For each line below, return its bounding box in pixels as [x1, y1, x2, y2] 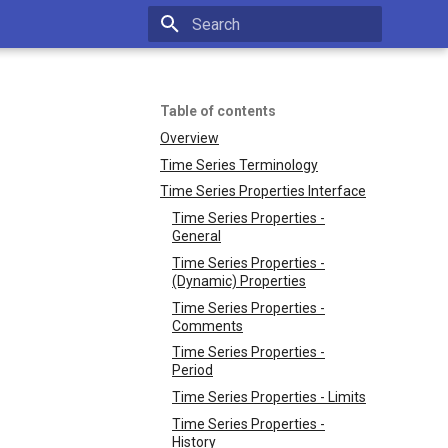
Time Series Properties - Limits [172, 389, 366, 405]
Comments [172, 317, 243, 334]
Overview [160, 129, 219, 146]
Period [172, 362, 213, 379]
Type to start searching [192, 52, 324, 67]
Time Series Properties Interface [160, 183, 366, 200]
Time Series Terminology [160, 156, 318, 173]
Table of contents [160, 103, 276, 119]
